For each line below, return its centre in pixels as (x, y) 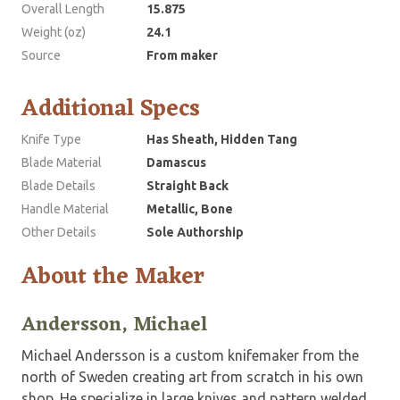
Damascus (176, 162)
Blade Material (62, 162)
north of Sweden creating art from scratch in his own (192, 376)
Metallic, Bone (190, 208)
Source (41, 55)
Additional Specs (111, 108)
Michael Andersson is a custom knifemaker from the (190, 355)
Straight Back (187, 185)
